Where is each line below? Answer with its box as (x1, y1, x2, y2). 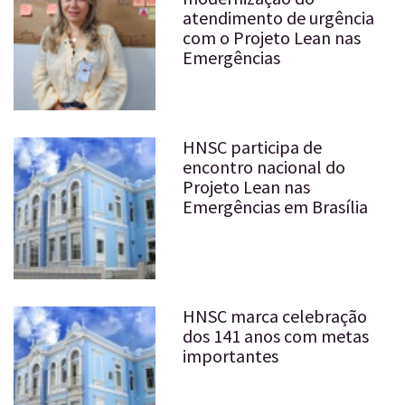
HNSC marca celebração (182, 304, 367, 327)
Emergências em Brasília (182, 195, 368, 219)
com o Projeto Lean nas (182, 26, 361, 50)
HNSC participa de (182, 136, 322, 159)
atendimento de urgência (182, 6, 374, 30)
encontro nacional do (182, 155, 345, 179)
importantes (182, 344, 278, 367)
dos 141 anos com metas (182, 324, 369, 347)
